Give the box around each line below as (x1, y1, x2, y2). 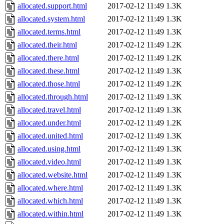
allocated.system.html (17, 14, 85, 23)
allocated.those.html (17, 79, 80, 88)
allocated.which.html (17, 196, 83, 205)
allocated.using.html (17, 144, 80, 153)
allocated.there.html (17, 53, 79, 62)
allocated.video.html (17, 157, 81, 166)
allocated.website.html (17, 170, 87, 179)
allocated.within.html (17, 209, 83, 218)
